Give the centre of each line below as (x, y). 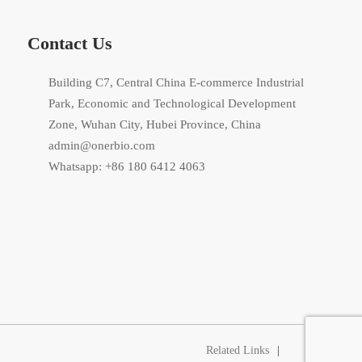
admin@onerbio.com (102, 145)
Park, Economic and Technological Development (172, 103)
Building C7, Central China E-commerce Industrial (176, 82)
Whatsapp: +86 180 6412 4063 (127, 166)
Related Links (238, 350)
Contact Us (70, 43)
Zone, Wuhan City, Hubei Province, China (155, 124)
